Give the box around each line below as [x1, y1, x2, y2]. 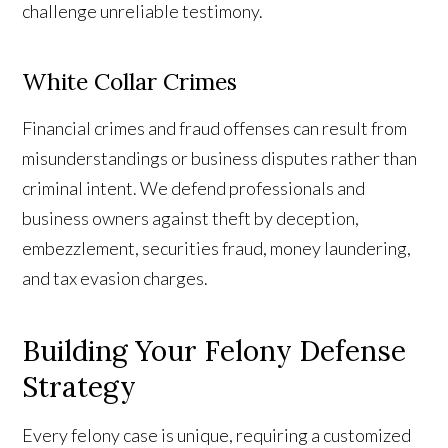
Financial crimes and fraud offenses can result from [22, 117, 408, 140]
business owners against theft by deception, [22, 207, 360, 230]
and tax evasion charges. [22, 267, 209, 290]
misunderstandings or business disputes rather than [22, 147, 418, 170]
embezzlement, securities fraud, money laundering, [22, 237, 412, 260]
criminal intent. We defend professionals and [22, 177, 366, 200]
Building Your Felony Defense [22, 333, 407, 370]
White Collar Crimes [22, 67, 238, 97]
